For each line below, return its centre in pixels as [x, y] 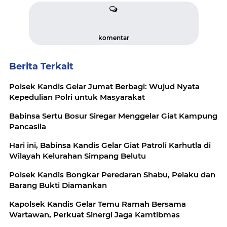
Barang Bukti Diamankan [58, 185]
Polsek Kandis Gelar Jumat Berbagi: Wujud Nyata [104, 86]
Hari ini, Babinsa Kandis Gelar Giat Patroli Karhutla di [110, 145]
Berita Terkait [41, 66]
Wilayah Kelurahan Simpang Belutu [78, 156]
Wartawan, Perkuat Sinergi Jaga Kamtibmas [94, 215]
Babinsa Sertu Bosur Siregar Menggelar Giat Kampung [113, 116]
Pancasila [28, 126]
